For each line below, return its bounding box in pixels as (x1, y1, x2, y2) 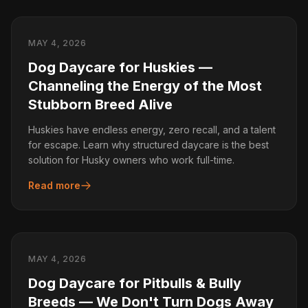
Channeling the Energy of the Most (28, 78, 262, 94)
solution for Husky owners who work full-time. (28, 154, 234, 166)
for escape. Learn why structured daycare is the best (28, 139, 269, 151)
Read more (28, 179, 80, 191)
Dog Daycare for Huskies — (28, 59, 212, 76)
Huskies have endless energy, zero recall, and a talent (28, 124, 276, 135)
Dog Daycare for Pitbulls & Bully (28, 275, 241, 291)
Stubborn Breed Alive (28, 96, 173, 113)
